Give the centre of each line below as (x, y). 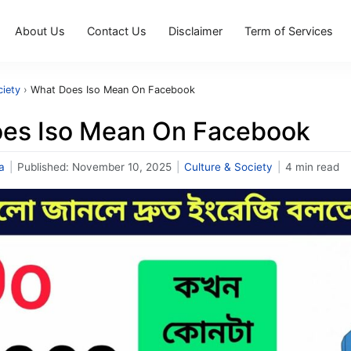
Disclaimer (195, 31)
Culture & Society (228, 167)
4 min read (312, 167)
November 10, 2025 (122, 167)
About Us (40, 31)
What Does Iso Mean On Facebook (113, 90)
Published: (45, 167)
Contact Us (117, 31)
